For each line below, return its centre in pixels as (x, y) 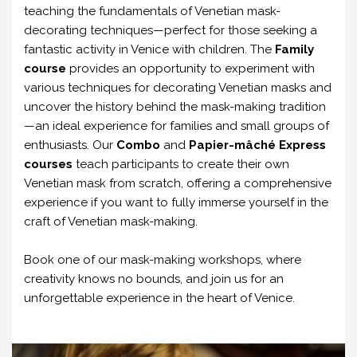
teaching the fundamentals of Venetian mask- (152, 11)
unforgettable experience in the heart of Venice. (159, 298)
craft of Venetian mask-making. (111, 222)
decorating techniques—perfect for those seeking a (171, 30)
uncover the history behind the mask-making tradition (175, 107)
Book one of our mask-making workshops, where (163, 260)
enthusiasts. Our (70, 145)
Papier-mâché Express (257, 145)
